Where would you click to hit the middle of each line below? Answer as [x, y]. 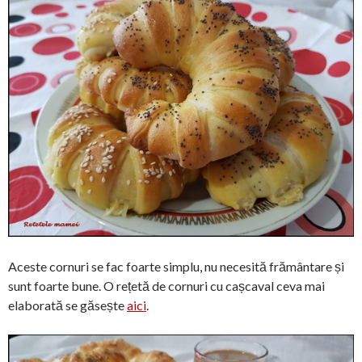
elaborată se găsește [67, 305]
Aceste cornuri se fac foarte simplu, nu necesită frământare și [176, 266]
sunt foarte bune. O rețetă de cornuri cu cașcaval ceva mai [166, 285]
